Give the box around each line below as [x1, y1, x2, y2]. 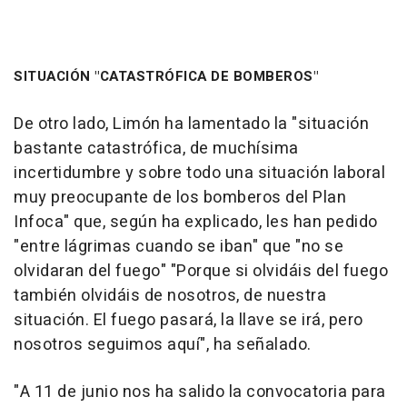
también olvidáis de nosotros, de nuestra [14, 283, 326, 308]
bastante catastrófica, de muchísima [14, 135, 299, 161]
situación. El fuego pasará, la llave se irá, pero [14, 307, 363, 333]
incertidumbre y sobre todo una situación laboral [14, 160, 385, 185]
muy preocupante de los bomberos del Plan [14, 184, 346, 210]
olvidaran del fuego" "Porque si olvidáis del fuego [14, 258, 388, 283]
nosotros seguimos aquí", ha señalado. [14, 332, 312, 357]
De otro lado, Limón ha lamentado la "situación [14, 111, 369, 136]
